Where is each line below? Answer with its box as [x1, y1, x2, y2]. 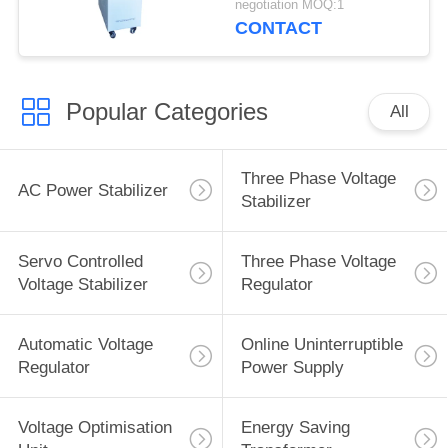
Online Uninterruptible [240, 335, 403, 355]
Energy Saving [240, 417, 350, 437]
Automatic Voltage [17, 335, 153, 355]
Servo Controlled [17, 252, 143, 272]
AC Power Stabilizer [17, 180, 168, 200]
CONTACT [235, 18, 323, 39]
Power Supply [240, 358, 344, 378]
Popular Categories [65, 97, 268, 125]
